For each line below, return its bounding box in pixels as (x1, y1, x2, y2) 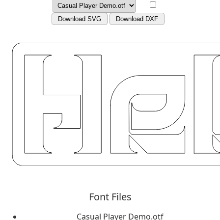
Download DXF (116, 15, 158, 23)
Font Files (88, 190, 132, 203)
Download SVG (58, 15, 101, 23)
